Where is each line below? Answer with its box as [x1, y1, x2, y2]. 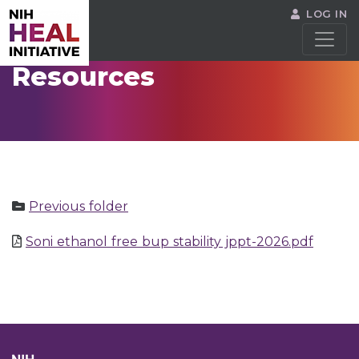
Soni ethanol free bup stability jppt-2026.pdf [26, 234, 313, 249]
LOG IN [306, 7, 347, 20]
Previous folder [29, 199, 128, 214]
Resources [12, 61, 155, 92]
